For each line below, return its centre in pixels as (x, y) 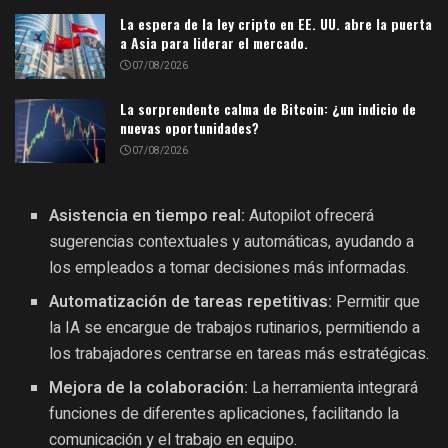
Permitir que (376, 302)
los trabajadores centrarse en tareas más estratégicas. (239, 354)
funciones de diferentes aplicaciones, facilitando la (224, 414)
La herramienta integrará (333, 388)
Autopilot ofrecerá (310, 216)
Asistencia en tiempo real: (147, 216)
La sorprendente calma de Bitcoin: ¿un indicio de (268, 108)
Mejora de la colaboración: (149, 388)
